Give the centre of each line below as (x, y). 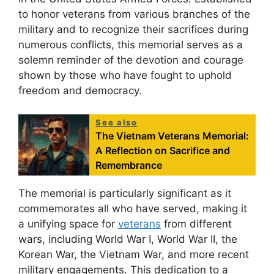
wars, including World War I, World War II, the (128, 239)
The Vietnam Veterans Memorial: (172, 135)
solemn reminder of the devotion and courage (131, 60)
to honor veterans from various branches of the (134, 14)
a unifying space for (68, 224)
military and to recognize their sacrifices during (133, 30)
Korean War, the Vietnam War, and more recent (134, 254)
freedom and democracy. (80, 91)
